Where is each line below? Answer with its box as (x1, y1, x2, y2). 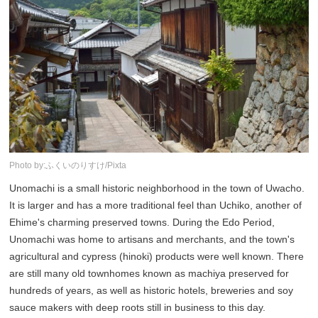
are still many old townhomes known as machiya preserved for (9, 267, 290, 279)
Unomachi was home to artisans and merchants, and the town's (9, 233, 295, 245)
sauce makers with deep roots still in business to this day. (9, 301, 266, 313)
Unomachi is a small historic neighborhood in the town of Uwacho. (9, 182, 305, 194)
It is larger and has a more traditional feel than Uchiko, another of (9, 199, 302, 211)
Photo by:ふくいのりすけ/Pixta (9, 160, 127, 170)
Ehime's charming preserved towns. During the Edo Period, (9, 216, 275, 228)
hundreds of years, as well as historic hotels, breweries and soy (9, 284, 294, 296)
